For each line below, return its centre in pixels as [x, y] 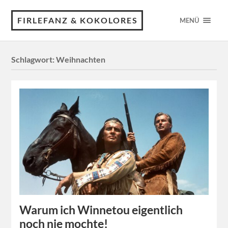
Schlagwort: [34, 60]
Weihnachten [81, 60]
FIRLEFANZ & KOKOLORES [78, 20]
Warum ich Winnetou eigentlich [101, 210]
